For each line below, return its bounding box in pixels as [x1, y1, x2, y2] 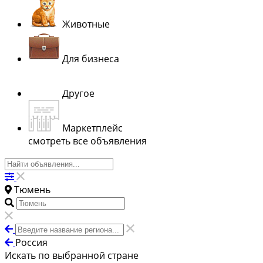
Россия [15, 235, 48, 249]
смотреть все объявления [28, 134, 147, 147]
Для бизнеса [62, 52, 119, 65]
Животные [62, 17, 110, 31]
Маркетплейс [62, 121, 123, 134]
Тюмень [14, 183, 50, 196]
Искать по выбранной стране [5, 248, 139, 262]
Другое [62, 86, 95, 100]
